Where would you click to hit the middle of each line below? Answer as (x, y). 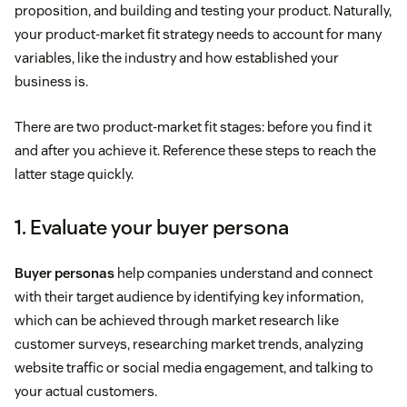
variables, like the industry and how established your (177, 57)
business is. (51, 81)
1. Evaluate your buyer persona (152, 227)
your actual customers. (86, 391)
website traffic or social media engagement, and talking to (194, 367)
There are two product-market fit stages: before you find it (193, 126)
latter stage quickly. (74, 174)
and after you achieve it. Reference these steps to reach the (195, 150)
